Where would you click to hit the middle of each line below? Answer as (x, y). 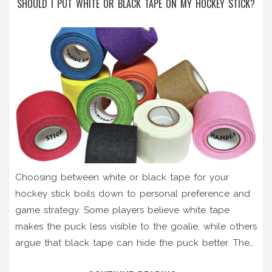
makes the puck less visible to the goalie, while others (136, 226)
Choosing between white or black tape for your (122, 177)
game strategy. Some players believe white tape (122, 210)
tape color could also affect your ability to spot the (131, 259)
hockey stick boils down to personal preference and (133, 193)
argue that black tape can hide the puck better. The (132, 243)
